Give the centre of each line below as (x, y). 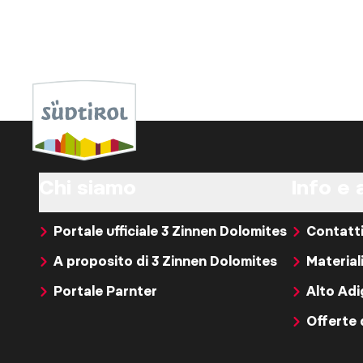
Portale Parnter (105, 291)
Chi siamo (88, 187)
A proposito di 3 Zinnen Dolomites (165, 261)
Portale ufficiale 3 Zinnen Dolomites (170, 231)
